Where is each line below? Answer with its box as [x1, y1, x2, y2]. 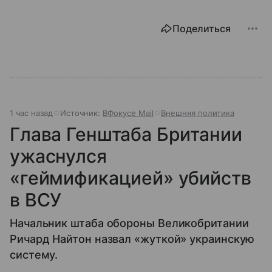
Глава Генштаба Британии [10, 123, 242, 145]
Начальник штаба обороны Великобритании [10, 216, 249, 229]
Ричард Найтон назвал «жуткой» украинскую [10, 232, 255, 245]
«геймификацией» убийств [10, 166, 251, 189]
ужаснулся [10, 144, 107, 167]
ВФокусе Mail [103, 107, 154, 118]
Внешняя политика [161, 107, 234, 118]
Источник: [60, 107, 103, 118]
